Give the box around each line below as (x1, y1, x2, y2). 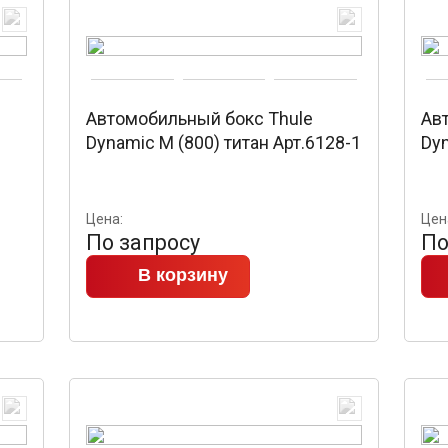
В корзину (138, 265, 229, 285)
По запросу (86, 230, 201, 255)
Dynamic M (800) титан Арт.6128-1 (86, 132, 362, 153)
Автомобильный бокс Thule (86, 108, 314, 129)
